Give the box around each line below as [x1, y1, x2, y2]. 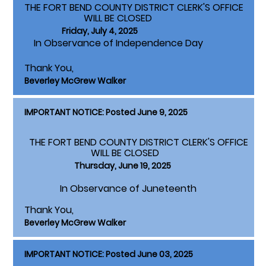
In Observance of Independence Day [24, 36, 203, 50]
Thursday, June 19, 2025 [74, 160, 171, 172]
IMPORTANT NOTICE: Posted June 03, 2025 [24, 248, 193, 261]
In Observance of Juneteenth [24, 182, 197, 196]
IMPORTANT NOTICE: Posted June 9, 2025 [24, 106, 188, 119]
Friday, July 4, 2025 [24, 25, 138, 37]
